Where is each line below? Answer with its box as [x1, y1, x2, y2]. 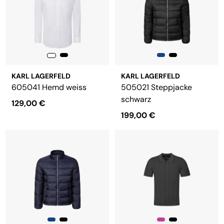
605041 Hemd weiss [11, 82, 86, 92]
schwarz [121, 94, 151, 104]
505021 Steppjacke [121, 82, 192, 92]
